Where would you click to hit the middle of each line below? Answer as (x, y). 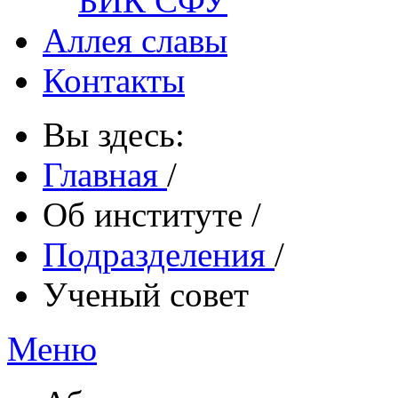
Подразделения (159, 255)
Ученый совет (146, 295)
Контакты (114, 80)
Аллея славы (135, 40)
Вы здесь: (123, 135)
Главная (105, 175)
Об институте (147, 215)
